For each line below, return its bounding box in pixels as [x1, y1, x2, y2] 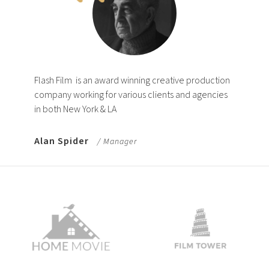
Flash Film [34, 74, 72, 88]
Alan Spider [34, 134, 89, 148]
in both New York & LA [34, 103, 116, 116]
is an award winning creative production [75, 74, 230, 88]
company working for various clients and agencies [34, 88, 228, 102]
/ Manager [97, 136, 137, 148]
